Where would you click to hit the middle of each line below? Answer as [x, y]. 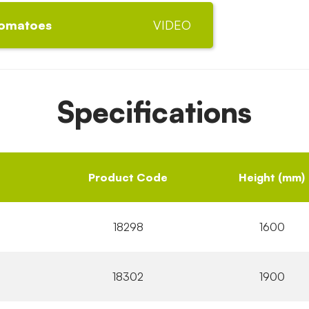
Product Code [128, 177]
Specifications [154, 112]
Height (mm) [272, 177]
